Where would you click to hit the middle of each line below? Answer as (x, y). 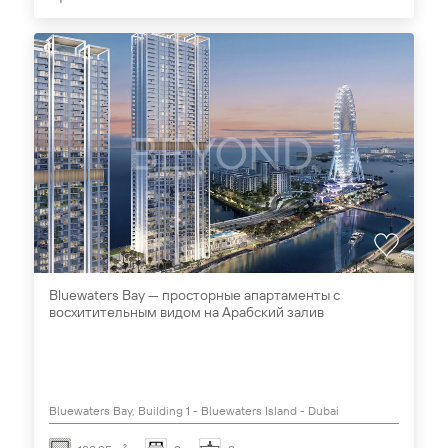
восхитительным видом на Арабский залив (186, 312)
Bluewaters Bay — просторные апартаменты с (194, 295)
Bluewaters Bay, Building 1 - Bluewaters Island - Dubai (194, 410)
